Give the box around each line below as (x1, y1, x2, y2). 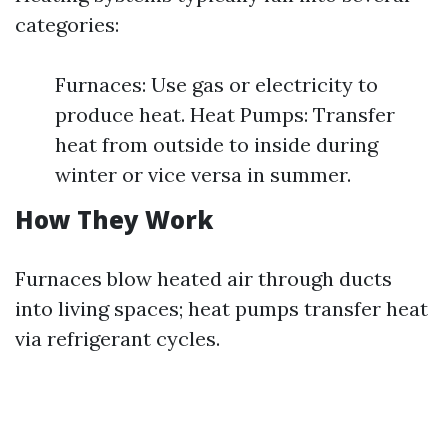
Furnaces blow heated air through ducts (15, 266, 392, 292)
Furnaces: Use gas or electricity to (55, 72, 378, 98)
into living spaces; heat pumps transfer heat (15, 296, 428, 322)
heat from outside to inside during (55, 132, 378, 158)
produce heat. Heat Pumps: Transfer (55, 102, 395, 128)
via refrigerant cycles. (15, 326, 220, 352)
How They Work (15, 203, 213, 237)
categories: (15, 12, 119, 38)
